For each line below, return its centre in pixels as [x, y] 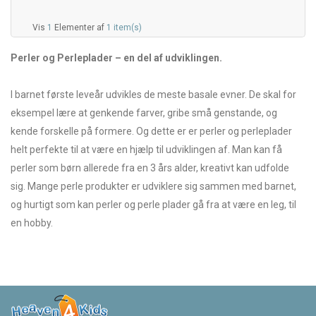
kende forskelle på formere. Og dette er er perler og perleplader [151, 131]
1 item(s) [124, 27]
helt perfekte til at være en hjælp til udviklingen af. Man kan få [146, 149]
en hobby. [32, 223]
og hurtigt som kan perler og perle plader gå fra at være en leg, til [153, 204]
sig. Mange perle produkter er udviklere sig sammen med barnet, [153, 186]
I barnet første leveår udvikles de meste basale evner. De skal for [153, 94]
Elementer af [80, 27]
